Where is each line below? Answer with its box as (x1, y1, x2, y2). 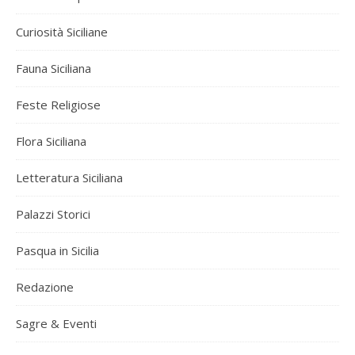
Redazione (16, 278, 74, 295)
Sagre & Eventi (16, 315, 97, 331)
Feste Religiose (16, 96, 101, 113)
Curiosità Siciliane (16, 23, 108, 40)
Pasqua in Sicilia (16, 242, 99, 258)
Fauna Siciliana (16, 59, 91, 76)
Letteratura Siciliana (16, 169, 123, 185)
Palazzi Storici (16, 205, 90, 222)
